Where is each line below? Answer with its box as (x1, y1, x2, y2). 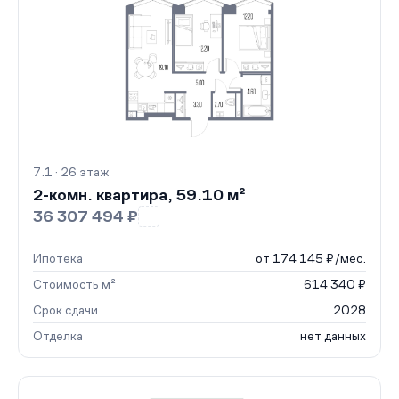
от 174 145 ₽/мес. (256, 251, 366, 265)
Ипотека (33, 251, 83, 265)
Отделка (33, 329, 83, 343)
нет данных (300, 329, 366, 343)
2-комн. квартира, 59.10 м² (33, 186, 246, 204)
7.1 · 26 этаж (33, 165, 109, 179)
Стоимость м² (33, 277, 116, 291)
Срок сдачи (33, 303, 98, 317)
